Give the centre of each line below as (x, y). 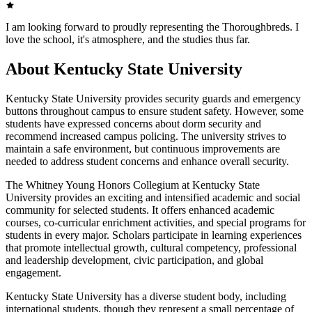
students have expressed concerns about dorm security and (133, 124)
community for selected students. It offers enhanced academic (140, 210)
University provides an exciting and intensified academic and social (153, 198)
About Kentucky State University (124, 69)
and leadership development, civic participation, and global (134, 260)
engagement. (33, 273)
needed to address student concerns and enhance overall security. (147, 162)
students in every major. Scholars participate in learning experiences (154, 235)
